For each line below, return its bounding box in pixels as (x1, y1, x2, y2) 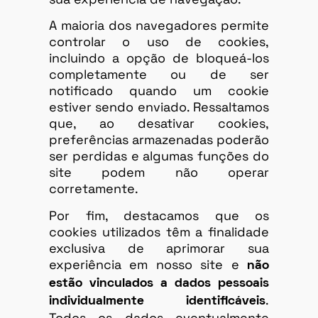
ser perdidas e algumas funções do (49, 148, 269, 165)
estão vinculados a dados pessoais (49, 277, 269, 290)
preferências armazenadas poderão (49, 131, 269, 148)
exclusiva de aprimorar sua (49, 239, 269, 256)
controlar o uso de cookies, (49, 33, 269, 50)
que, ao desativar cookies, (49, 115, 269, 132)
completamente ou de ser (49, 66, 269, 83)
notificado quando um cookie (49, 82, 269, 99)
